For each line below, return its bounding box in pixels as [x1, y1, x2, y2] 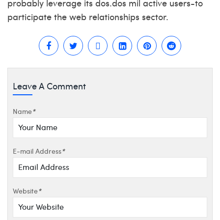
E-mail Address [13, 146, 61, 156]
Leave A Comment [13, 80, 86, 92]
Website [13, 186, 38, 195]
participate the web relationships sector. [7, 10, 168, 23]
